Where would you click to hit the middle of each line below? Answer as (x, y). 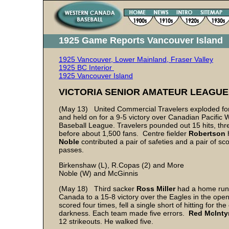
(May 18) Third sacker (98, 189)
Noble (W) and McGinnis (98, 173)
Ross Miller (157, 189)
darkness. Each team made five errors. (124, 213)
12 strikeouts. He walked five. (106, 221)
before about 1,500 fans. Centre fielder (124, 133)
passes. (71, 150)
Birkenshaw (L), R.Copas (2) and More (121, 165)
